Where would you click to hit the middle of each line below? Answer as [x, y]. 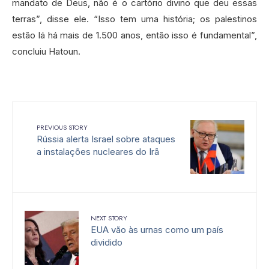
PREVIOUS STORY [62, 128]
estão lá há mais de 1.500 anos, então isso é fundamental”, [134, 35]
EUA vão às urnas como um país [157, 230]
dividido [107, 243]
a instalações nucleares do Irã [98, 152]
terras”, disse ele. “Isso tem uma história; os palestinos [134, 19]
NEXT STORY [109, 218]
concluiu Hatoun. [46, 52]
